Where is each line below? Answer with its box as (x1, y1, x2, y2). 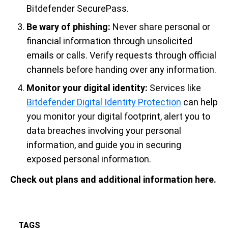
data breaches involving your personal (26, 125, 181, 136)
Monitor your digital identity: (26, 82, 150, 94)
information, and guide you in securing (26, 139, 181, 151)
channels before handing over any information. (26, 64, 216, 75)
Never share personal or (110, 21, 210, 33)
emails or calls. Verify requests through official (26, 50, 216, 61)
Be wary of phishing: (26, 21, 110, 33)
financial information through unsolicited (26, 36, 192, 47)
